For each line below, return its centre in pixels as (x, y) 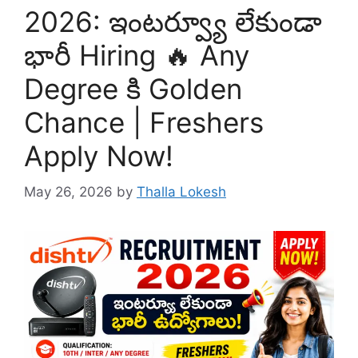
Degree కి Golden (133, 89)
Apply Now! (99, 156)
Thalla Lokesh (181, 191)
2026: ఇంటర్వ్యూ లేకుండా (173, 22)
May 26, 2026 (68, 191)
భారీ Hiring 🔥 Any (137, 55)
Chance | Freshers (144, 122)
